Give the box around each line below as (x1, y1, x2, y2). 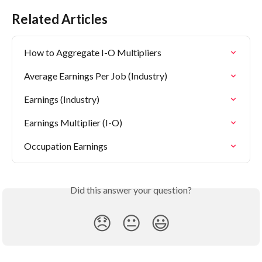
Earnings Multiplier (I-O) (24, 117, 122, 128)
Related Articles (12, 11, 108, 27)
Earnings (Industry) (24, 94, 99, 105)
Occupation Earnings (24, 140, 108, 151)
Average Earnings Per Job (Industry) (24, 70, 167, 81)
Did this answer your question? (70, 184, 192, 195)
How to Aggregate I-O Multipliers (24, 47, 161, 58)
